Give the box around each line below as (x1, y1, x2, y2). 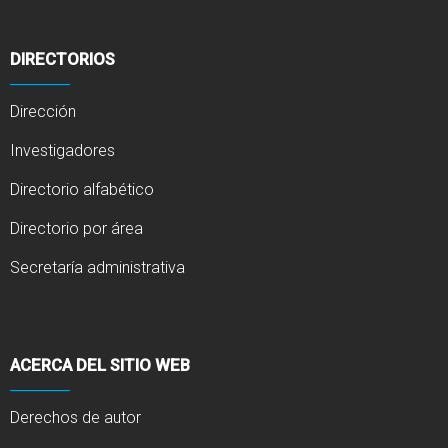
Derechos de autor (10, 407, 141, 427)
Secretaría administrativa (10, 257, 185, 277)
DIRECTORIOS (10, 48, 115, 69)
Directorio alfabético (10, 179, 154, 199)
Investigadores (10, 140, 115, 160)
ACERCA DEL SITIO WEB (10, 354, 190, 375)
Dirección (10, 101, 76, 121)
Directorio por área (10, 218, 143, 238)
